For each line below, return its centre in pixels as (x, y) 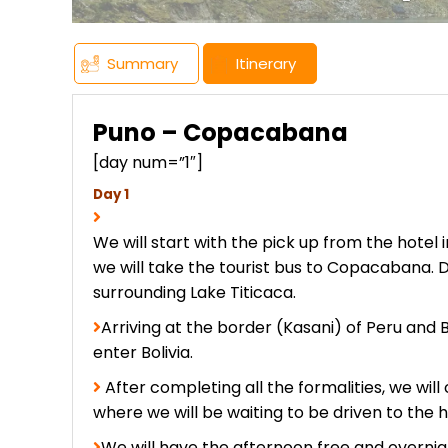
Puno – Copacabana (220, 132)
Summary (143, 63)
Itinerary (266, 63)
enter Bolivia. (143, 352)
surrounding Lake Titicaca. (194, 292)
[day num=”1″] (148, 162)
